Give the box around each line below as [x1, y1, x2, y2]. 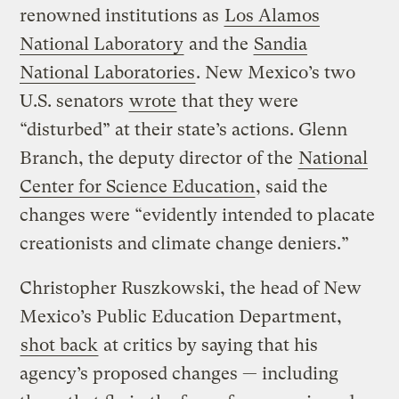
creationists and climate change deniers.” [20, 233, 350, 255]
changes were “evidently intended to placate [20, 205, 376, 226]
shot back [20, 335, 99, 356]
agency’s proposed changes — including [20, 363, 339, 385]
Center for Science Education [20, 176, 256, 198]
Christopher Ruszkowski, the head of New [20, 278, 362, 299]
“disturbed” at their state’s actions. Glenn [20, 119, 348, 141]
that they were [177, 91, 299, 112]
